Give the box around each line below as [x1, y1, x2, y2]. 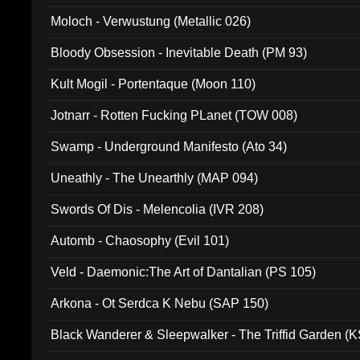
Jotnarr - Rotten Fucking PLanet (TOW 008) [51, 108, 298, 122]
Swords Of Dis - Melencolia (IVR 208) [51, 202, 264, 216]
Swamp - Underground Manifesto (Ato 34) [51, 140, 288, 153]
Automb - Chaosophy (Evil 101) [51, 234, 230, 247]
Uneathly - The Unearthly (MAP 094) [51, 171, 259, 185]
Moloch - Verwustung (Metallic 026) [51, 14, 252, 28]
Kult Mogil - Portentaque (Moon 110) [51, 77, 256, 91]
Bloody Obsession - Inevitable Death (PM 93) [51, 46, 308, 59]
